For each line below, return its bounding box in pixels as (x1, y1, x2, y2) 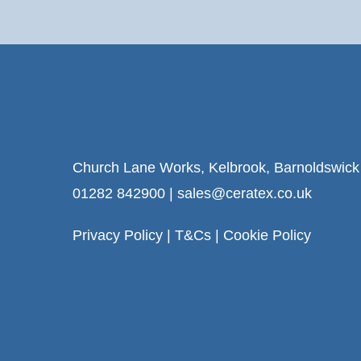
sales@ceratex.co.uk (173, 185, 312, 201)
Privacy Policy (73, 227, 163, 243)
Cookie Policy (223, 227, 311, 243)
